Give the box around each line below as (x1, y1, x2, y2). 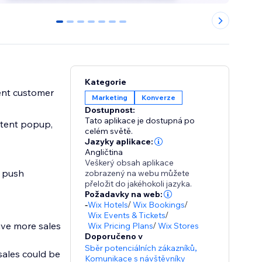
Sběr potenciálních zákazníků (85, 243, 195, 254)
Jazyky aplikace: (85, 136, 154, 147)
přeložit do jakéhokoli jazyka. (85, 178, 192, 189)
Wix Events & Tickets (88, 210, 166, 221)
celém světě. (85, 126, 133, 137)
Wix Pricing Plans (88, 220, 154, 232)
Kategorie (85, 77, 127, 88)
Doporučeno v (85, 231, 143, 242)
